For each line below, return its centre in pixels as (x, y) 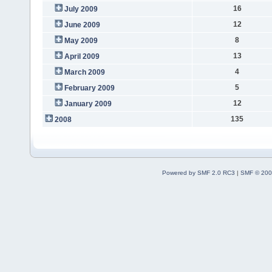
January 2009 (88, 104)
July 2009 (81, 9)
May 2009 (81, 40)
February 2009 (89, 88)
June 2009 (82, 25)
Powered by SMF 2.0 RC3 (198, 172)
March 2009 (84, 72)
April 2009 (82, 56)
